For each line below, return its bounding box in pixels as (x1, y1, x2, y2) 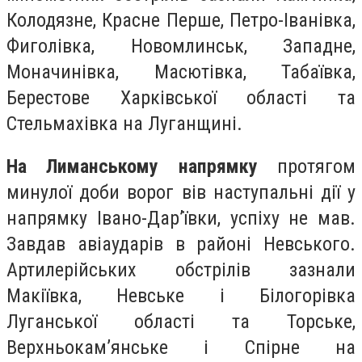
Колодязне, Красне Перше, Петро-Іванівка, (6, 8, 356, 32)
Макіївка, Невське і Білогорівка (6, 284, 356, 308)
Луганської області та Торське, (6, 310, 356, 334)
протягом (257, 155, 356, 179)
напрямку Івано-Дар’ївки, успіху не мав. (6, 207, 356, 230)
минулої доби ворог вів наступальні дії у (6, 181, 356, 204)
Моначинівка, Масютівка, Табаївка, (6, 60, 356, 83)
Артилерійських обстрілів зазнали (6, 259, 356, 282)
